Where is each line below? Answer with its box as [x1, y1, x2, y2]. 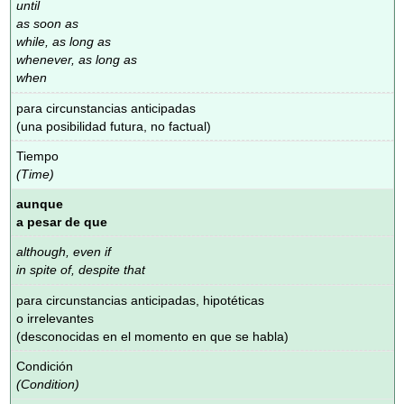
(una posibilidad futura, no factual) [16, 118, 212, 133]
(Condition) [16, 377, 80, 392]
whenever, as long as [16, 52, 138, 68]
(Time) [16, 167, 55, 182]
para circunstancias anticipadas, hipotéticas [16, 292, 265, 308]
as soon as [16, 16, 79, 32]
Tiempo [16, 149, 60, 164]
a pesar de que [16, 214, 108, 229]
